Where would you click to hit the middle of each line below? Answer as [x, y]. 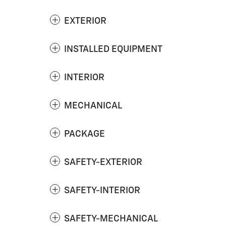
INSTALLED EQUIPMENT [113, 49]
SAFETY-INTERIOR [102, 190]
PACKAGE [84, 134]
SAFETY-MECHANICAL [111, 219]
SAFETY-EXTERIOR [103, 162]
